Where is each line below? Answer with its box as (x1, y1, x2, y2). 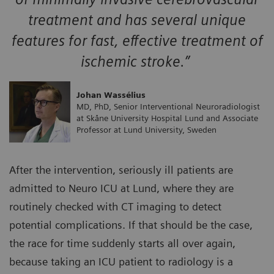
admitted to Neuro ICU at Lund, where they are (9, 182, 234, 195)
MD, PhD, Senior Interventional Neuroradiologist (76, 101, 260, 111)
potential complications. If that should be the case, (9, 218, 253, 232)
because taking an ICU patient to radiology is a (9, 255, 233, 268)
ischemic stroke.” (81, 53, 193, 71)
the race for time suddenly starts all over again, (9, 237, 235, 250)
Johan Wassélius (76, 89, 148, 100)
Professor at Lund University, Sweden (76, 124, 219, 135)
